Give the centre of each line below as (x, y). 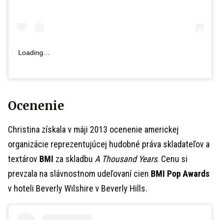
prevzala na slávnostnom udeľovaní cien (79, 173)
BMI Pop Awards (180, 173)
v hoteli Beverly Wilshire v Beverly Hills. (78, 188)
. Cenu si (172, 159)
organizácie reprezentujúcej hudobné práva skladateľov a (109, 144)
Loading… (34, 52)
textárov (24, 159)
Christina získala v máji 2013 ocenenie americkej (93, 129)
